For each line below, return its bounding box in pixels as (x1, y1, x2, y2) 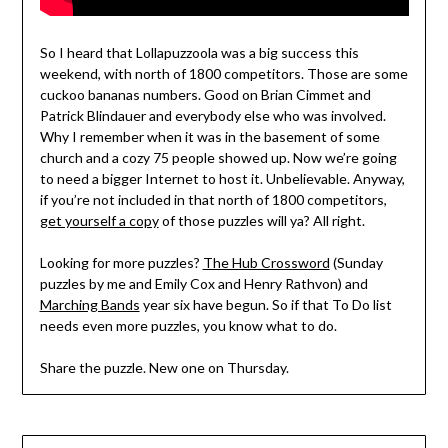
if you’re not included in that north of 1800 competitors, (39, 191, 387, 209)
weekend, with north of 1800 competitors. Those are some (39, 65, 408, 83)
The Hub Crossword (202, 254, 330, 272)
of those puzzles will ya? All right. (158, 212, 365, 230)
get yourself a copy (39, 212, 159, 230)
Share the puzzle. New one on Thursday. (39, 359, 289, 377)
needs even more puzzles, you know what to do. (39, 317, 337, 335)
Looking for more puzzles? (39, 254, 203, 272)
